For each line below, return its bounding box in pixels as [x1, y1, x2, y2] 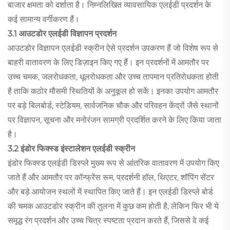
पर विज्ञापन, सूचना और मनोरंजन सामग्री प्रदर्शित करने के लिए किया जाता [8, 114, 221, 125]
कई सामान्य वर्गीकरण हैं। [8, 14, 80, 24]
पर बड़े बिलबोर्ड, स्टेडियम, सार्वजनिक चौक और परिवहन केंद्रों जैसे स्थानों [8, 100, 219, 110]
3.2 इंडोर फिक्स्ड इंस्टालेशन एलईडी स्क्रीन [8, 143, 135, 154]
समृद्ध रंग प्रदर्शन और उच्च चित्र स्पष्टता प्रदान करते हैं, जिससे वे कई [8, 215, 208, 225]
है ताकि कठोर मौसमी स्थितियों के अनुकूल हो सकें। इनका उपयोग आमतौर [8, 86, 218, 96]
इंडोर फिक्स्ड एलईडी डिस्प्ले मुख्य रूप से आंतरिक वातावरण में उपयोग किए [8, 158, 219, 168]
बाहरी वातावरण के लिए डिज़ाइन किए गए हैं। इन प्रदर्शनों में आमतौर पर [8, 57, 209, 67]
